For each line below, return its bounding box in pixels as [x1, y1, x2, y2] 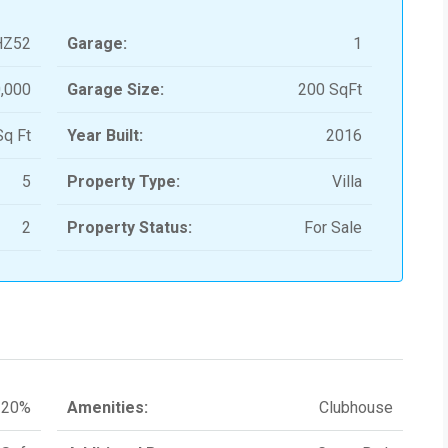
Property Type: [66, 172, 180, 192]
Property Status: [66, 218, 192, 238]
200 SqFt [298, 80, 362, 100]
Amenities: [66, 398, 148, 418]
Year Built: [66, 126, 143, 146]
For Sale [304, 218, 362, 238]
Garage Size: [66, 80, 164, 100]
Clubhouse [319, 398, 393, 418]
